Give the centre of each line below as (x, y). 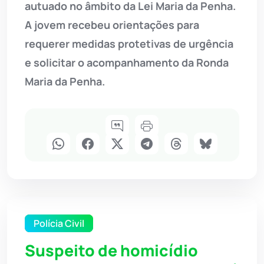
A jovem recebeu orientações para (112, 25)
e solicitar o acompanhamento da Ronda (127, 63)
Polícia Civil (59, 224)
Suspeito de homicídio (111, 251)
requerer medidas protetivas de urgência (129, 44)
